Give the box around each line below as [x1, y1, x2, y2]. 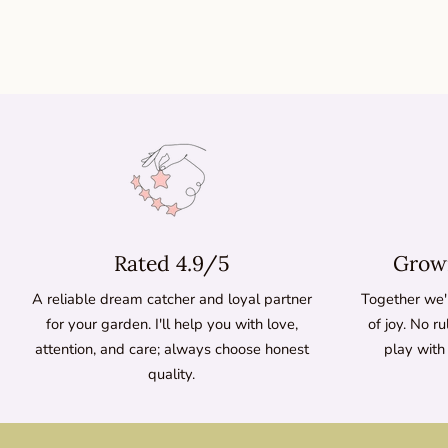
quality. [148, 363, 196, 384]
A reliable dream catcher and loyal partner [31, 288, 312, 309]
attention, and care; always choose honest [34, 338, 309, 359]
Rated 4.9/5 [113, 250, 230, 278]
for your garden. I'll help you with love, [45, 313, 298, 334]
